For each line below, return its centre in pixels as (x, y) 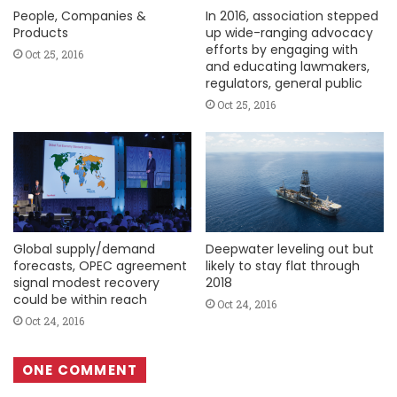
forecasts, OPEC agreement (100, 265)
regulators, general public (284, 83)
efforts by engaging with (282, 49)
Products (41, 32)
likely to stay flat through (283, 265)
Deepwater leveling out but (290, 249)
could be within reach (80, 299)
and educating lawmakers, (288, 66)
